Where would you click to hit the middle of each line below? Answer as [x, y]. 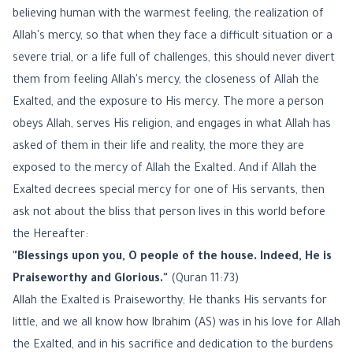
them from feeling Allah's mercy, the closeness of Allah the [166, 81]
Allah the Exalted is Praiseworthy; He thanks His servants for [170, 302]
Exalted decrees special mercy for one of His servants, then [169, 191]
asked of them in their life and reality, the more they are [158, 147]
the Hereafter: [50, 236]
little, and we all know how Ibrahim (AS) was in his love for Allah [176, 324]
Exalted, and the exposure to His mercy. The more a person [168, 103]
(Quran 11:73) [203, 280]
